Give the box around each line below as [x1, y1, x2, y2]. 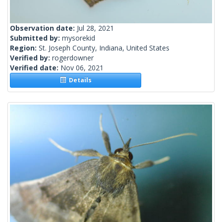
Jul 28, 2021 [77, 23, 114, 33]
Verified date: [10, 63, 60, 73]
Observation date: [10, 23, 77, 33]
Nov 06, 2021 [60, 63, 104, 73]
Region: [10, 43, 39, 53]
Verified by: [10, 53, 52, 63]
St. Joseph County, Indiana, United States [39, 43, 169, 53]
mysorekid [62, 33, 95, 43]
